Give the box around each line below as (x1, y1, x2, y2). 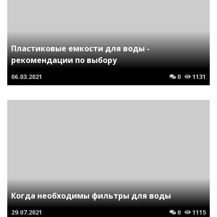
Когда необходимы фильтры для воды (11, 190, 171, 201)
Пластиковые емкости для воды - (11, 43, 150, 54)
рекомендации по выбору (11, 54, 117, 65)
